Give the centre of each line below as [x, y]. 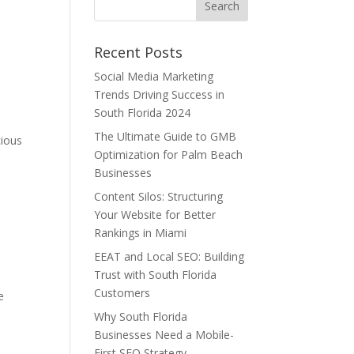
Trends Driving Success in [160, 94]
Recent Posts [139, 52]
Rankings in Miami [141, 233]
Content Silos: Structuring [159, 196]
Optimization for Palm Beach [169, 154]
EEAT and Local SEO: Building [169, 256]
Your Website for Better [155, 215]
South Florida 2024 [143, 113]
